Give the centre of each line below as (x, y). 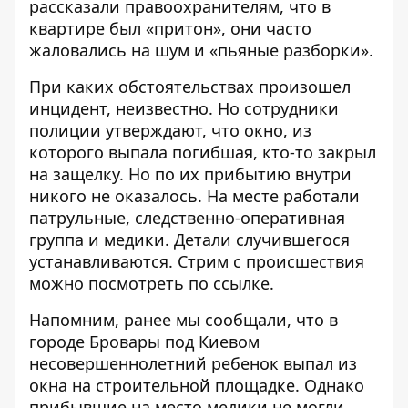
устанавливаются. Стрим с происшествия (197, 261)
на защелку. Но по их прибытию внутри (190, 174)
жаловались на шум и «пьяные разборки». (201, 50)
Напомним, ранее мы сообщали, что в (184, 320)
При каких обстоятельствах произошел (190, 87)
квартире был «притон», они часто (170, 28)
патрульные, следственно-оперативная (187, 218)
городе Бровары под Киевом (144, 342)
